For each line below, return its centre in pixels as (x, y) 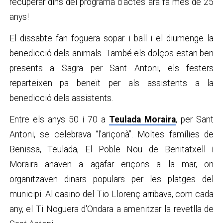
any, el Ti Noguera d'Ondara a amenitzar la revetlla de (111, 209)
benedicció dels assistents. (61, 98)
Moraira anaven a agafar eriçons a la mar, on (111, 164)
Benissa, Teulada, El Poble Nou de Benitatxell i (111, 149)
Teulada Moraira (143, 119)
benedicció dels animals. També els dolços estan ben (111, 53)
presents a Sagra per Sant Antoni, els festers (111, 68)
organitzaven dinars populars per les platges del (111, 179)
